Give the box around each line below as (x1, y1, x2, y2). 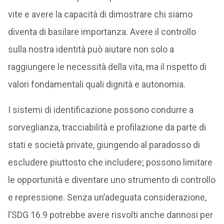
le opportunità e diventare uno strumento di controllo (7, 174, 215, 185)
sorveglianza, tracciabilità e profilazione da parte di (7, 122, 206, 132)
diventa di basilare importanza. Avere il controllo (7, 26, 196, 37)
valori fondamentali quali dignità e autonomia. (7, 79, 185, 89)
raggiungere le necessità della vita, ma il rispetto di (7, 61, 206, 72)
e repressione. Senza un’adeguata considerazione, (7, 192, 206, 202)
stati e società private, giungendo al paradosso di (7, 139, 200, 150)
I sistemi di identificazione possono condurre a (7, 104, 193, 115)
